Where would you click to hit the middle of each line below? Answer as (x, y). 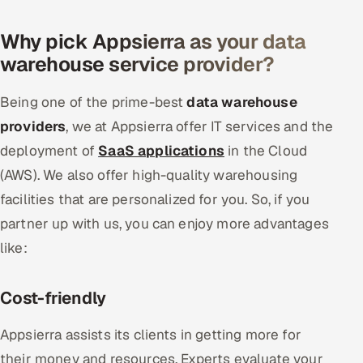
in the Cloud (266, 150)
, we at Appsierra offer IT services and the (200, 126)
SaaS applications (161, 150)
